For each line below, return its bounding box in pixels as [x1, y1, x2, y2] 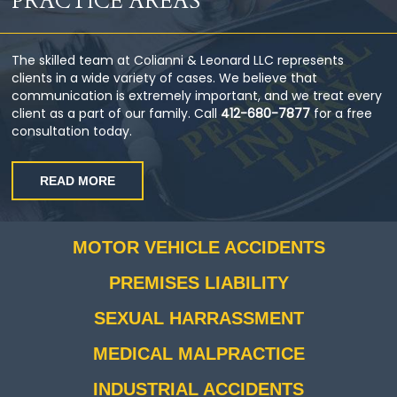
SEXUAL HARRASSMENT [93, 308, 304, 329]
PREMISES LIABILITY [108, 273, 289, 293]
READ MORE [40, 174, 116, 189]
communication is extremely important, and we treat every [12, 87, 383, 105]
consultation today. [12, 122, 133, 141]
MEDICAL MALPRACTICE [92, 344, 305, 364]
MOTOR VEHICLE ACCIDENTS [72, 237, 325, 258]
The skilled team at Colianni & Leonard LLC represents [12, 51, 345, 70]
